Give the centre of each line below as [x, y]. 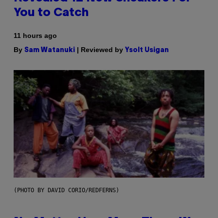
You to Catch [51, 13]
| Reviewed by [100, 50]
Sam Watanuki [50, 51]
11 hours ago [35, 36]
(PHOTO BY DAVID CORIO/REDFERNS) [66, 191]
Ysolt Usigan [147, 51]
